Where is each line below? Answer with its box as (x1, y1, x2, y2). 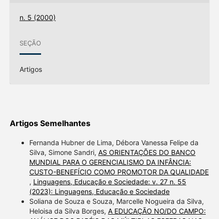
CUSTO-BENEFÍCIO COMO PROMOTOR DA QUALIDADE (29, 168, 209, 176)
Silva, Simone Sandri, (29, 148, 98, 157)
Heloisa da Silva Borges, (29, 207, 108, 216)
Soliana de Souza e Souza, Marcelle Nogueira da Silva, (29, 197, 204, 206)
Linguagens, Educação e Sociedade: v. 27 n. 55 (33, 177, 186, 186)
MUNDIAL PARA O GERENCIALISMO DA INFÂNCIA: (29, 158, 191, 167)
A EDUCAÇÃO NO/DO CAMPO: (108, 207, 206, 216)
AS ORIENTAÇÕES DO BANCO (98, 148, 196, 157)
